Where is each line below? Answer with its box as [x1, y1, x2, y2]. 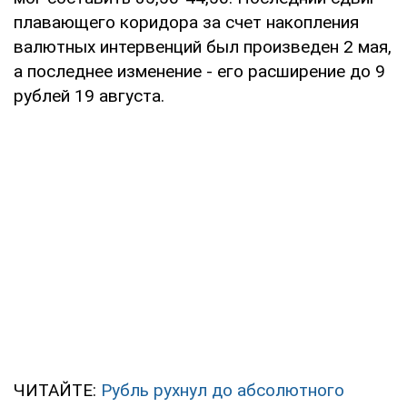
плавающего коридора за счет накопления [14, 11, 359, 33]
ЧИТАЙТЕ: [14, 379, 101, 401]
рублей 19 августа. [14, 84, 164, 106]
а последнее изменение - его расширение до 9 [14, 60, 385, 82]
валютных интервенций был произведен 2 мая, [14, 35, 392, 57]
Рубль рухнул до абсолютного [101, 379, 344, 401]
